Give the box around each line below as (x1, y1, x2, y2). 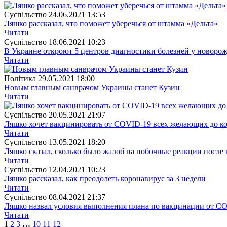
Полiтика (4, 73, 36, 83)
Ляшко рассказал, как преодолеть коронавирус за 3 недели (4, 174, 206, 183)
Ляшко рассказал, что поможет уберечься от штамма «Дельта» (4, 19, 218, 28)
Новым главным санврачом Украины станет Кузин (4, 83, 180, 92)
